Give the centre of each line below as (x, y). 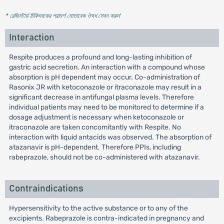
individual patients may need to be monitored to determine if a (106, 107)
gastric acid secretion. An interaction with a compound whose (107, 67)
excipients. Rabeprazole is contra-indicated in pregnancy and (106, 218)
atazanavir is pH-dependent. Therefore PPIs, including (95, 147)
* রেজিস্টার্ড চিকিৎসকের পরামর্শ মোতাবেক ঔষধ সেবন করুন (62, 16)
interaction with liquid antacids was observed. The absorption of (110, 137)
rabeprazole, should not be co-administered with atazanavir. (104, 157)
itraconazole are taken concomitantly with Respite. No (95, 127)
